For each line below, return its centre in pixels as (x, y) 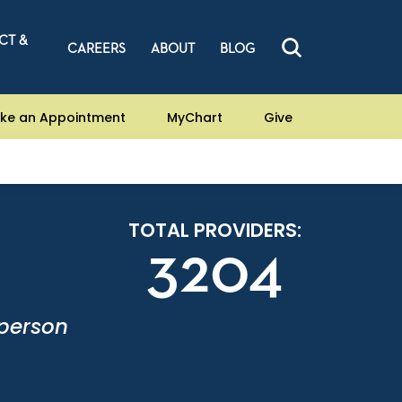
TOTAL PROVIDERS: (215, 230)
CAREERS (96, 49)
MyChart (195, 117)
